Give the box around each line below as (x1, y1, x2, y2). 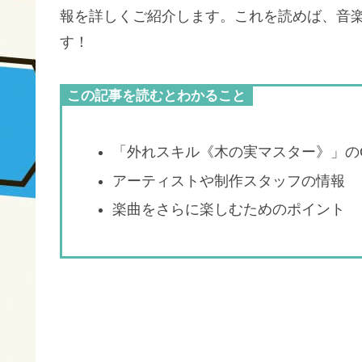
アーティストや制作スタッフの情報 (112, 172, 345, 189)
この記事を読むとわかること (67, 88, 246, 104)
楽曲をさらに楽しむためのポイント (112, 201, 345, 218)
